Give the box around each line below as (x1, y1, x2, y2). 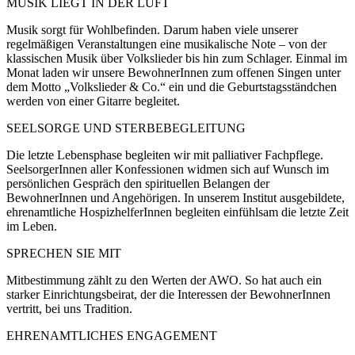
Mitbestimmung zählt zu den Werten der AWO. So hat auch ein (6, 273, 322, 287)
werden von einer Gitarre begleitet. (6, 94, 180, 108)
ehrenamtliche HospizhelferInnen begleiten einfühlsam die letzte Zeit (6, 204, 349, 219)
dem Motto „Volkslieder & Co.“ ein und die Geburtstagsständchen (6, 79, 337, 94)
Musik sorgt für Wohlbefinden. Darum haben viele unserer (6, 22, 298, 36)
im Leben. (6, 219, 57, 233)
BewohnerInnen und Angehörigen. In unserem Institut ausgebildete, (6, 190, 345, 204)
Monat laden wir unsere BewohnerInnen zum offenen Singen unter (6, 65, 341, 79)
